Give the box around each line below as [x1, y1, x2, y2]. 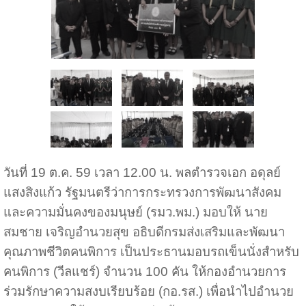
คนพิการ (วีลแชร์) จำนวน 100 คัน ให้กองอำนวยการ [3, 264, 286, 279]
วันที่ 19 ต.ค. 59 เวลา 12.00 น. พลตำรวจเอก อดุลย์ [3, 165, 281, 180]
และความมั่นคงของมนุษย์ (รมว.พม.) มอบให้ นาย [3, 205, 268, 220]
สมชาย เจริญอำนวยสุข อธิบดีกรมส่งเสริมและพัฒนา [3, 225, 285, 240]
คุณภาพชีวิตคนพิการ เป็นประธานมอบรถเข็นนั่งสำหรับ [3, 245, 299, 260]
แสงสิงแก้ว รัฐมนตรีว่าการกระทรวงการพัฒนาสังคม [3, 185, 281, 200]
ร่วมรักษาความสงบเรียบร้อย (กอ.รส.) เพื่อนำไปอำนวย [3, 284, 294, 299]
